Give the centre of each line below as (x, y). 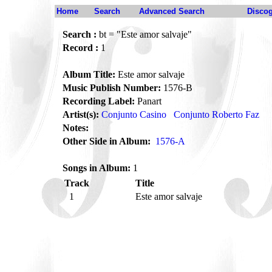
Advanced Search (172, 11)
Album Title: (89, 74)
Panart (148, 101)
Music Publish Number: (112, 88)
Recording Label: (99, 101)
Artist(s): (81, 114)
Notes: (76, 128)
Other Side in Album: (107, 141)
